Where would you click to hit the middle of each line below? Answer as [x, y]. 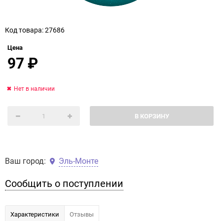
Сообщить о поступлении [64, 183]
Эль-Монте [78, 161]
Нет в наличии [34, 88]
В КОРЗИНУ [152, 116]
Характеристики [35, 214]
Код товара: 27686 [35, 30]
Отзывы [82, 214]
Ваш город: [25, 161]
